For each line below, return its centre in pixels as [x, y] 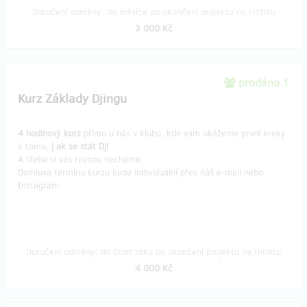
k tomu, [35, 146]
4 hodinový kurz [49, 133]
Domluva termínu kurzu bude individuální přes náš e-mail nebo [140, 172]
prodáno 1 [264, 83]
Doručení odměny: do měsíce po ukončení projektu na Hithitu [153, 12]
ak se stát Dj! [83, 146]
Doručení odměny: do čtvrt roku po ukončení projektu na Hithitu [153, 252]
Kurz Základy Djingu [72, 99]
